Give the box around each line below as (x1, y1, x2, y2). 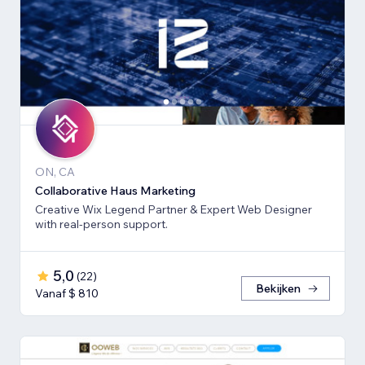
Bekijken (256, 281, 301, 297)
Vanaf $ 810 (35, 286, 99, 301)
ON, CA (35, 165, 75, 180)
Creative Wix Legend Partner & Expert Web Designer (35, 202, 312, 218)
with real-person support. (35, 217, 168, 232)
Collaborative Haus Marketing (35, 183, 196, 199)
